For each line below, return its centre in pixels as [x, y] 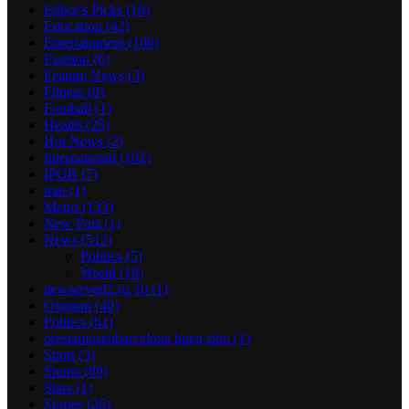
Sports [64, 371]
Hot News [75, 141]
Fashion [68, 58]
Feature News [86, 75]
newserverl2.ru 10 [98, 288]
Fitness [66, 91]
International [82, 157]
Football [69, 108]
